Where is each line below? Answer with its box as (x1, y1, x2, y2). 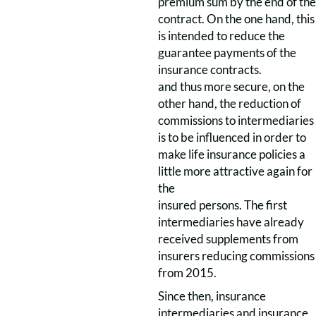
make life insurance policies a (158, 147, 305, 162)
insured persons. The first (158, 197, 287, 212)
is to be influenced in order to (158, 130, 306, 145)
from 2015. (158, 265, 217, 280)
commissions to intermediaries (158, 113, 314, 128)
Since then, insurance (158, 288, 266, 303)
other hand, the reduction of (158, 96, 301, 111)
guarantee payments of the (158, 45, 296, 60)
